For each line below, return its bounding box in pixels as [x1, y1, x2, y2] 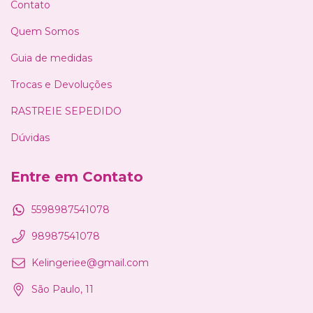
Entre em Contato [10, 168, 143, 185]
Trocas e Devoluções [10, 78, 112, 91]
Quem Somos [10, 24, 79, 38]
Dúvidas [10, 131, 50, 144]
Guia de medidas [10, 51, 92, 64]
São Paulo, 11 [31, 283, 94, 296]
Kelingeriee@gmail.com [31, 256, 149, 270]
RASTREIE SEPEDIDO [10, 104, 122, 117]
